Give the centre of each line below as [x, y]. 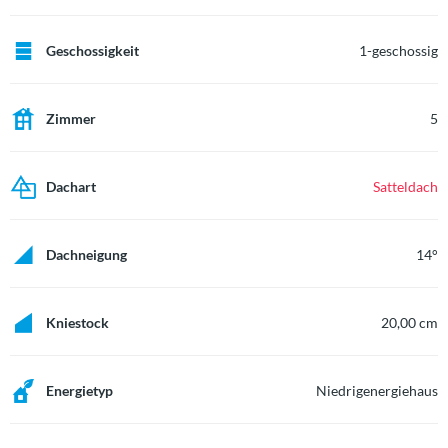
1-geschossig [398, 50]
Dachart [71, 186]
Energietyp [79, 390]
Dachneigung [86, 254]
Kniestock [77, 322]
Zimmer [71, 118]
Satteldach [405, 186]
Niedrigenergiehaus [377, 390]
